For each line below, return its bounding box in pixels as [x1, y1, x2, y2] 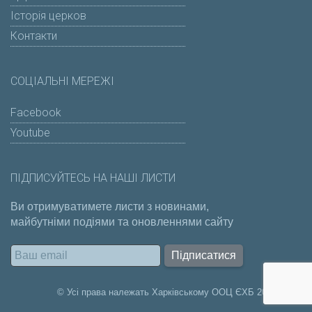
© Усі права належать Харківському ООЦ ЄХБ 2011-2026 [57, 286, 298, 297]
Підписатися [171, 249, 237, 262]
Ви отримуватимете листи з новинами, [10, 201, 209, 213]
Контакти [10, 29, 57, 42]
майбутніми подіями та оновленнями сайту [10, 216, 233, 228]
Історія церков [10, 8, 86, 22]
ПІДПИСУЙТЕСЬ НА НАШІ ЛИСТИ [10, 171, 175, 185]
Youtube [10, 125, 50, 139]
